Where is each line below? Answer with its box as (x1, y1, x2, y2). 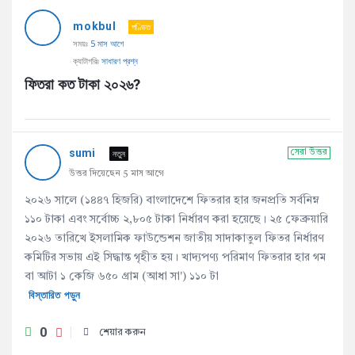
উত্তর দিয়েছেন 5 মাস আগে (69, 170, 164, 178)
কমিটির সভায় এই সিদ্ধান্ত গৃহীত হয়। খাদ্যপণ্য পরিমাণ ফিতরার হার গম (25, 252, 326, 263)
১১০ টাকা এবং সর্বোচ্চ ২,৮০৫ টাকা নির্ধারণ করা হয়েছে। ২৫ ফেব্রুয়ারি (25, 214, 328, 225)
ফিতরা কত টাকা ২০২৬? (25, 75, 140, 94)
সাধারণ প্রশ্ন (101, 55, 138, 67)
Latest (11, 21, 63, 42)
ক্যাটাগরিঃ (73, 55, 101, 67)
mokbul (73, 20, 116, 32)
